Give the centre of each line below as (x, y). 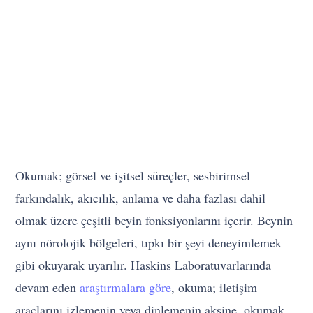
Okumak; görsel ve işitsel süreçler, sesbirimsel (133, 176)
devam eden (48, 287)
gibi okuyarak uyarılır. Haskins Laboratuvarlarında (144, 265)
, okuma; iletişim (214, 287)
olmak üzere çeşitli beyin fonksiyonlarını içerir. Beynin (154, 220)
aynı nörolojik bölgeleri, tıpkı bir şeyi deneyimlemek (149, 243)
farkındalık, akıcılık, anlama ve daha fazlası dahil (141, 198)
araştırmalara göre (126, 287)
